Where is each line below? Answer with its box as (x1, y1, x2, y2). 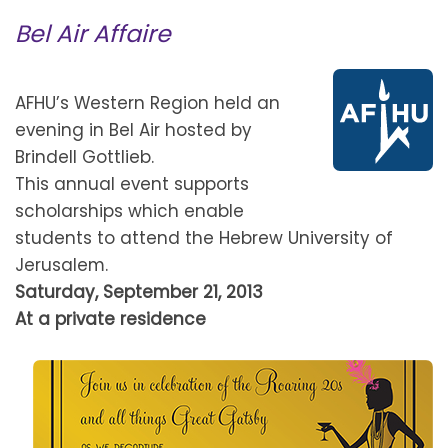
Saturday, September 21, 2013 (15, 279, 263, 304)
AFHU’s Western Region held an (15, 90, 280, 115)
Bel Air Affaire (15, 17, 171, 51)
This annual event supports (15, 171, 249, 196)
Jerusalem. (15, 252, 108, 277)
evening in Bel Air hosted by (15, 117, 252, 142)
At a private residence (15, 306, 206, 331)
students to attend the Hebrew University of (15, 225, 393, 250)
